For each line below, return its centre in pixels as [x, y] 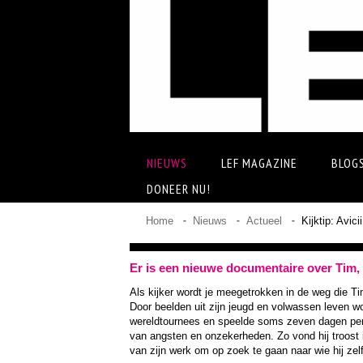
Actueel [264, 221]
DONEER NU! [179, 189]
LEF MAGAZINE [259, 163]
